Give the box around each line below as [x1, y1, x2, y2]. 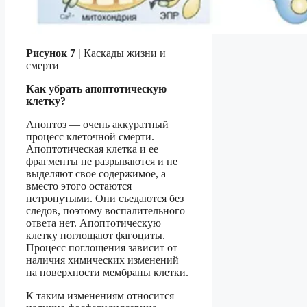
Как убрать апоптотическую [26, 83, 167, 95]
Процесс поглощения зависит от [26, 242, 177, 254]
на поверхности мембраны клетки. [26, 267, 188, 279]
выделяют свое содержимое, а [26, 168, 166, 180]
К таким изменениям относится [26, 290, 174, 302]
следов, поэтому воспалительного [26, 205, 185, 217]
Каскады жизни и [81, 47, 166, 60]
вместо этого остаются [26, 180, 132, 193]
